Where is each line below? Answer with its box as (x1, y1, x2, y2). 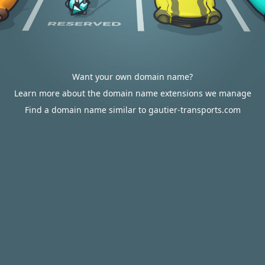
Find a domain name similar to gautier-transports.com (24, 104, 241, 115)
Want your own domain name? (72, 71, 193, 82)
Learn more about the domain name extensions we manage (14, 88, 251, 99)
